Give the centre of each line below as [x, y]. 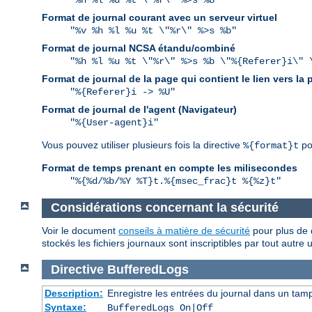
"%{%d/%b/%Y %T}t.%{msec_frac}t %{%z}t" [175, 181]
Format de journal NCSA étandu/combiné [139, 48]
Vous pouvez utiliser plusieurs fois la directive [142, 145]
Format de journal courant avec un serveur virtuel [159, 18]
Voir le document [80, 230]
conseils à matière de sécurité [184, 230]
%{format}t [271, 146]
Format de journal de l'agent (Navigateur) [139, 110]
